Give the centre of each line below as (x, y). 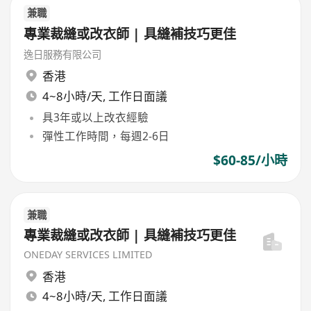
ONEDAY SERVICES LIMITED (88, 255)
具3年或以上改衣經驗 (95, 118)
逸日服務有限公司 (63, 54)
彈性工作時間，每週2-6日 (106, 136)
